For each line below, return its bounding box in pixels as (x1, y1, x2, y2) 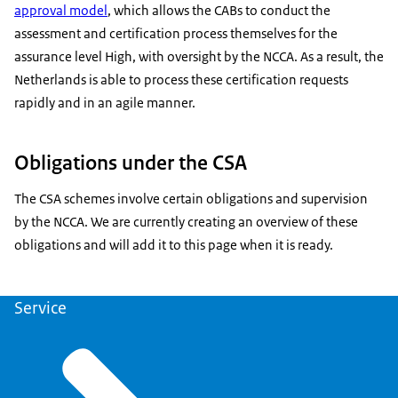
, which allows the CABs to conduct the (107, 2, 330, 20)
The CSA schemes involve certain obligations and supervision (14, 189, 368, 207)
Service (14, 297, 67, 320)
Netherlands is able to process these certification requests (14, 71, 348, 89)
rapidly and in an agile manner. (14, 94, 195, 112)
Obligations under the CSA (14, 148, 247, 176)
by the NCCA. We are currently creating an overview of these (14, 212, 358, 230)
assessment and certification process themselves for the (14, 25, 338, 43)
